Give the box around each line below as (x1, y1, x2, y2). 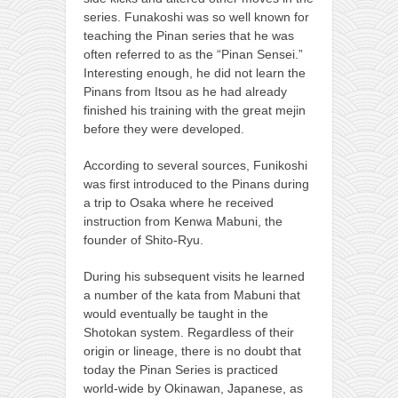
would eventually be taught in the (84, 306, 268, 321)
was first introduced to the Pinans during (84, 176, 309, 191)
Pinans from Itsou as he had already (84, 84, 287, 99)
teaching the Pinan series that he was (84, 28, 294, 43)
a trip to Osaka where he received (84, 195, 274, 210)
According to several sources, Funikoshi (84, 157, 307, 172)
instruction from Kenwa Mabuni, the (84, 213, 283, 228)
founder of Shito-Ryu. (84, 232, 203, 247)
